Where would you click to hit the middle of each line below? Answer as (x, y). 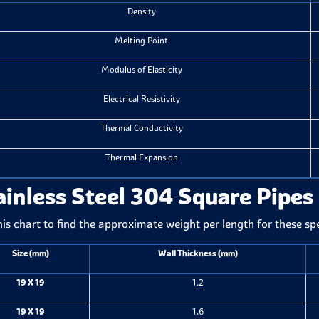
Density (141, 11)
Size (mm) (31, 253)
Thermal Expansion (141, 157)
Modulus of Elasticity (141, 69)
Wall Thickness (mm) (198, 253)
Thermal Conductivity (141, 128)
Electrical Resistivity (141, 99)
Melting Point (142, 40)
